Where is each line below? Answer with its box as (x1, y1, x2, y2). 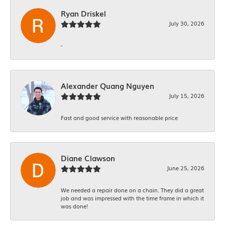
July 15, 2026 (169, 91, 204, 100)
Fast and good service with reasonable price (61, 114, 178, 122)
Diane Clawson (61, 152, 115, 164)
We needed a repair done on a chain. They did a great (61, 186, 204, 194)
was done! (61, 202, 88, 210)
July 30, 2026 (169, 19, 204, 28)
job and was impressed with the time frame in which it (61, 194, 204, 202)
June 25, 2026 (167, 164, 204, 172)
